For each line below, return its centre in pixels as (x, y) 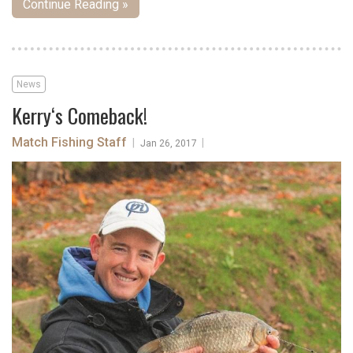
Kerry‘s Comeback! (80, 116)
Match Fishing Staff (71, 143)
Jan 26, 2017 (169, 144)
